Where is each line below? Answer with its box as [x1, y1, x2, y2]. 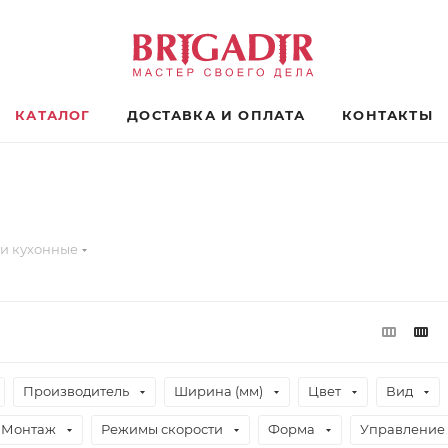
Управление [360, 421, 445, 437]
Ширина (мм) [174, 383, 263, 399]
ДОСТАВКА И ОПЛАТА [127, 107, 306, 123]
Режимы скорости [101, 421, 223, 437]
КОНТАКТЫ [342, 107, 433, 123]
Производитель [23, 383, 129, 399]
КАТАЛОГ [15, 107, 91, 123]
